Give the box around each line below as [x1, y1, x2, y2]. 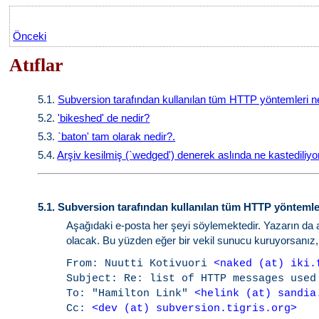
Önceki [13, 30, 47, 42]
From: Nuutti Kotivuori [66, 257, 214, 270]
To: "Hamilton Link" [66, 287, 195, 300]
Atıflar [9, 55, 64, 75]
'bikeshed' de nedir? [58, 112, 150, 124]
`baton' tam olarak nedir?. [58, 130, 176, 142]
